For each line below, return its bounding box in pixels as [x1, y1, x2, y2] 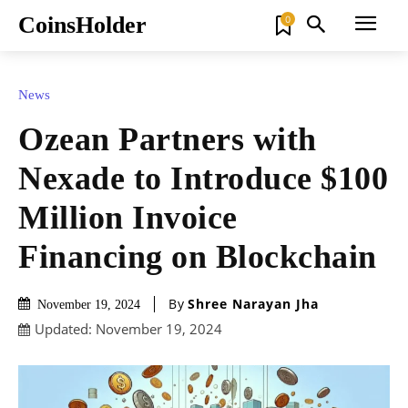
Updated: [35, 320, 92, 339]
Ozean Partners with [18, 120, 317, 158]
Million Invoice [18, 199, 238, 236]
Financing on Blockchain [18, 238, 377, 275]
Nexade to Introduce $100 [18, 159, 388, 197]
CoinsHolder [18, 12, 147, 38]
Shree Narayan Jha [188, 295, 319, 313]
